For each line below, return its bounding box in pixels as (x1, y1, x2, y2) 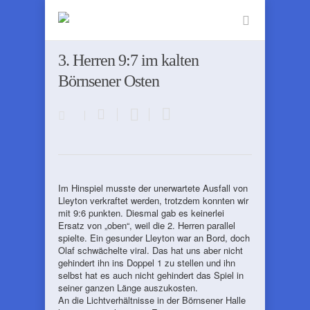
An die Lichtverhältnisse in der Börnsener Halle (58, 293, 246, 307)
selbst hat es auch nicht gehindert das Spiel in (58, 268, 244, 282)
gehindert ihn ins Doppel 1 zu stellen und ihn (58, 256, 235, 269)
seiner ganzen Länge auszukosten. (58, 281, 198, 294)
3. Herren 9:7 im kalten (58, 51, 199, 69)
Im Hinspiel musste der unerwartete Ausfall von (58, 181, 248, 194)
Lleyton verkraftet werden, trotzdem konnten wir (58, 194, 248, 207)
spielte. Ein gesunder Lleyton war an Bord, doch (58, 231, 250, 244)
